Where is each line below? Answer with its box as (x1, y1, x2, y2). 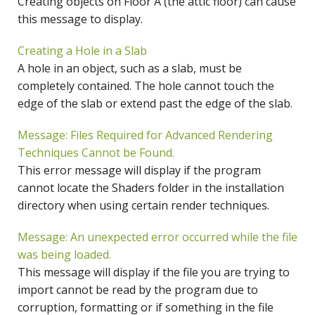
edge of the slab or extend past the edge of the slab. (18, 96, 292, 112)
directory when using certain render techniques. (18, 198, 269, 214)
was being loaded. (18, 247, 111, 263)
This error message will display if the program (18, 162, 261, 179)
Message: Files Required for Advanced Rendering (18, 127, 273, 143)
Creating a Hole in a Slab (18, 43, 147, 59)
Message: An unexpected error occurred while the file (18, 229, 297, 245)
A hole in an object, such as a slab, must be (18, 60, 242, 77)
